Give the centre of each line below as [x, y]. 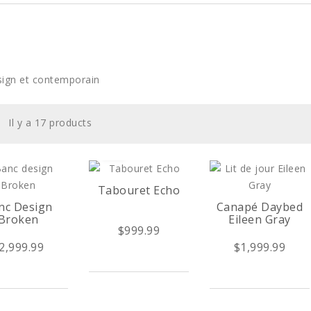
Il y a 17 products [50, 123]
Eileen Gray [260, 219]
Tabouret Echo [139, 190]
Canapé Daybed [260, 207]
